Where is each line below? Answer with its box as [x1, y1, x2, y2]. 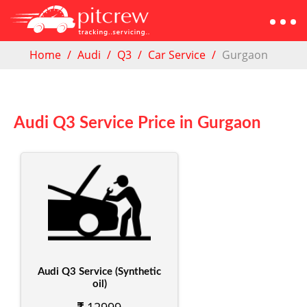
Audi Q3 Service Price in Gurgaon [14, 115, 261, 132]
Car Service [147, 47, 206, 62]
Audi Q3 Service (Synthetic [38, 267, 161, 277]
